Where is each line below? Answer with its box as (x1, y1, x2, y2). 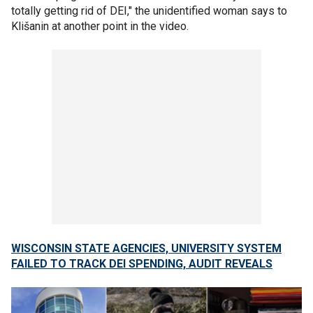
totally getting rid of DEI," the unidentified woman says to (11, 4, 287, 17)
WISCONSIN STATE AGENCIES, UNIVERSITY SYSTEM (11, 242, 282, 255)
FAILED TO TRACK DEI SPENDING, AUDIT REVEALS (11, 257, 272, 270)
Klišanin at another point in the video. (11, 20, 189, 33)
